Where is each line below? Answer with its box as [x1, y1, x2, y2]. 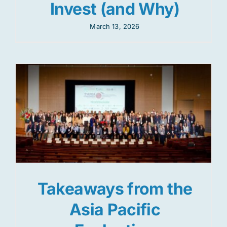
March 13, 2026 [90, 22, 140, 31]
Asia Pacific [69, 200, 161, 220]
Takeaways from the [37, 179, 193, 199]
